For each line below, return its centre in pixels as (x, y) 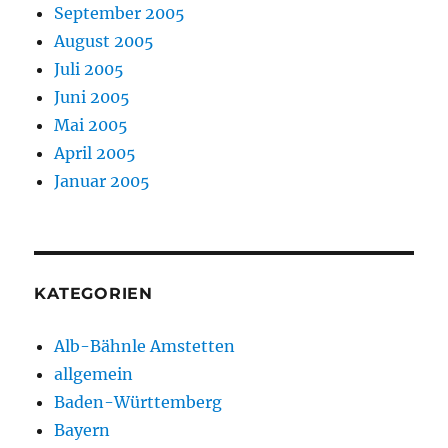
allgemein (94, 374)
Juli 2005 (89, 69)
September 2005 (120, 13)
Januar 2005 (102, 181)
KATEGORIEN (93, 294)
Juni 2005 (92, 97)
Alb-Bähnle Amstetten (145, 346)
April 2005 (95, 153)
